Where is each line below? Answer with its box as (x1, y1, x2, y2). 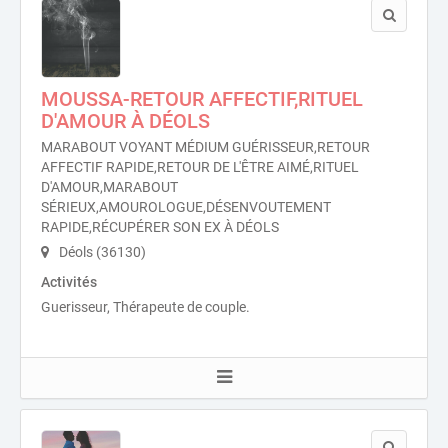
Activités (41, 274, 97, 290)
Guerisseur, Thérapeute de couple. (41, 299, 250, 315)
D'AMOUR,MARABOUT (41, 179, 178, 195)
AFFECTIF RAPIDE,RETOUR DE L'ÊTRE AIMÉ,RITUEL (41, 159, 359, 175)
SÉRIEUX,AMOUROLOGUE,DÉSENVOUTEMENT (41, 199, 331, 215)
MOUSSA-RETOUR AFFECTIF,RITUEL (41, 87, 363, 111)
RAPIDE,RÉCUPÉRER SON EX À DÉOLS (41, 219, 279, 235)
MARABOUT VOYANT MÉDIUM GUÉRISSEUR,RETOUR (41, 139, 370, 155)
